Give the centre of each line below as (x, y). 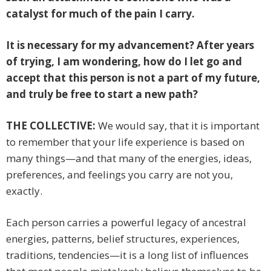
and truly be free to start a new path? (102, 94)
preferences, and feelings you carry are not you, (119, 175)
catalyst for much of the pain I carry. (100, 14)
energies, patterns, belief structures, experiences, (123, 239)
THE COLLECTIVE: (51, 126)
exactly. (24, 191)
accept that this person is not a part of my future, (133, 78)
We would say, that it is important (178, 126)
